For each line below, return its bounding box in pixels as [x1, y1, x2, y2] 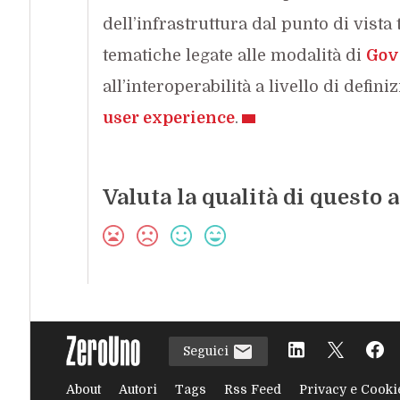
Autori [118, 382, 157, 397]
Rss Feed [223, 382, 281, 397]
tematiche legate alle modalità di [102, 46, 366, 64]
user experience [102, 108, 235, 127]
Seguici [182, 343, 232, 358]
